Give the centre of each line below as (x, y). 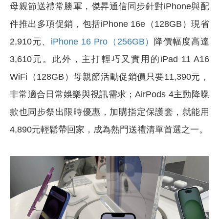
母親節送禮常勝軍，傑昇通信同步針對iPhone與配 (109, 6)
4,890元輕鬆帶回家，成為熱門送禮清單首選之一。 (109, 129)
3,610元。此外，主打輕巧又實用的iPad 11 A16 (109, 59)
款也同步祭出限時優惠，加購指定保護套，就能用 (109, 112)
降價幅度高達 (182, 41)
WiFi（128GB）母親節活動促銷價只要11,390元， (109, 77)
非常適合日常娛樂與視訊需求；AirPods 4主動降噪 (109, 94)
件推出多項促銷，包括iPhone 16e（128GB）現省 (109, 24)
